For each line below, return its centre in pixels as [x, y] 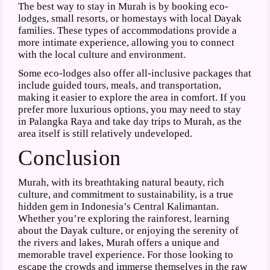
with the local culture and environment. [102, 55]
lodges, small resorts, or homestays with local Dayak [130, 19]
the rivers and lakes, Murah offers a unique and [119, 242]
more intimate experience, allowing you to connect [127, 43]
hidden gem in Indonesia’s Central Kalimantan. [119, 206]
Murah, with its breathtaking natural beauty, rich [121, 182]
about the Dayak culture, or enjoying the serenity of [129, 230]
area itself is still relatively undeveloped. [105, 133]
